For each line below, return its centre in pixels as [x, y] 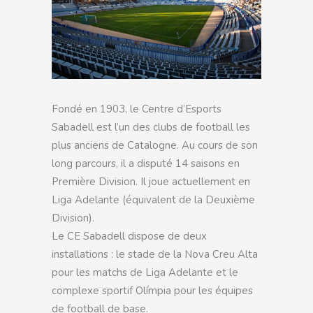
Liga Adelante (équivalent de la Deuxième [153, 199]
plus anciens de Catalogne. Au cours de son [155, 145]
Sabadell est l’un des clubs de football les [151, 127]
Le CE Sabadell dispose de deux [129, 236]
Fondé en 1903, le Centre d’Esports [137, 109]
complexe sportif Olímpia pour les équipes [152, 290]
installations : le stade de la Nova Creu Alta [155, 254]
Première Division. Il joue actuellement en [151, 181]
